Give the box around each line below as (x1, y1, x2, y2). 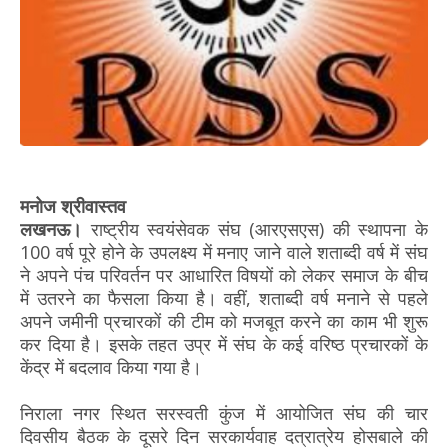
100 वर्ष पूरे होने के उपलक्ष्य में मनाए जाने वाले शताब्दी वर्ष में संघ (20, 239, 428, 264)
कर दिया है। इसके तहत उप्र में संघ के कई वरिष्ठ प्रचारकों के (20, 331, 428, 356)
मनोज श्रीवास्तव (20, 193, 131, 218)
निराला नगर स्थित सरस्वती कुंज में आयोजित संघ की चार (20, 400, 428, 425)
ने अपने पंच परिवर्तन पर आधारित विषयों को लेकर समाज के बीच (20, 262, 428, 287)
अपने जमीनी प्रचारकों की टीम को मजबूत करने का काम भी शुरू (20, 308, 428, 333)
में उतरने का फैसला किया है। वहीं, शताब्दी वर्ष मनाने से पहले (20, 285, 428, 310)
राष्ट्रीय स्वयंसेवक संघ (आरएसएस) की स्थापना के (82, 216, 428, 241)
